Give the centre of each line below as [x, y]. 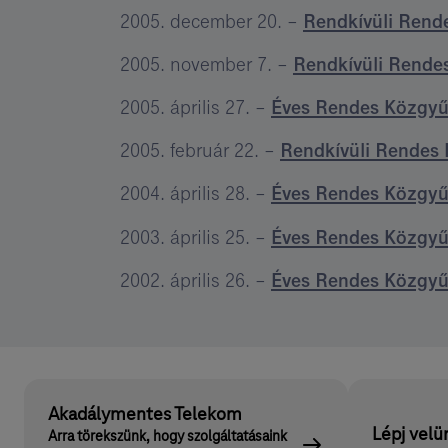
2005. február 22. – [200, 150]
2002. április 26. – [195, 279]
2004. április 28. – [195, 193]
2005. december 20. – [211, 21]
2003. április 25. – [195, 236]
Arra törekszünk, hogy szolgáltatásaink [167, 436]
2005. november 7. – [206, 64]
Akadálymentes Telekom [145, 414]
